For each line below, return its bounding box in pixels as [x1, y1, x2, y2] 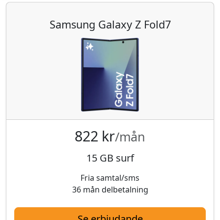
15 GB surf [86, 151, 134, 165]
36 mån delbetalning [72, 184, 148, 195]
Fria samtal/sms [81, 172, 139, 183]
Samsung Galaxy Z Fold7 [49, 17, 171, 31]
